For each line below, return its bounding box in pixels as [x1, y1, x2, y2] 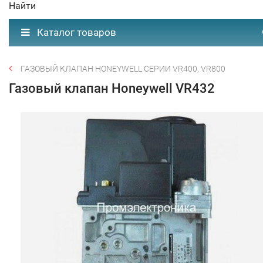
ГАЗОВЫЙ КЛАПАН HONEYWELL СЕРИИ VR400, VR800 [21, 64, 225, 73]
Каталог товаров [35, 26, 116, 38]
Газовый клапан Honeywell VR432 [9, 81, 215, 96]
